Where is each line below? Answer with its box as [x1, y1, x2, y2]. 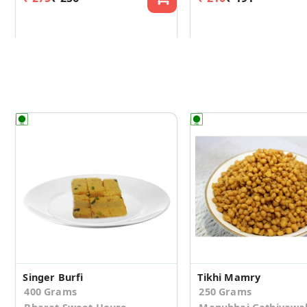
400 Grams [24, 285, 77, 299]
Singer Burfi [23, 271, 84, 284]
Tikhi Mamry [197, 271, 261, 284]
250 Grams [199, 285, 251, 299]
